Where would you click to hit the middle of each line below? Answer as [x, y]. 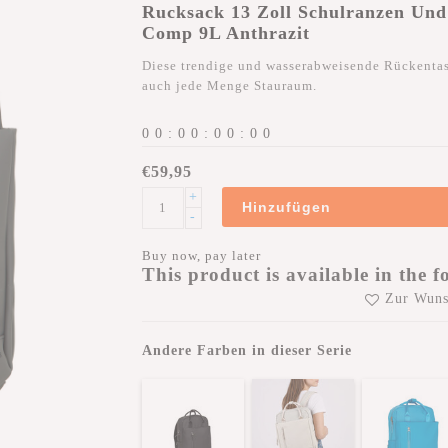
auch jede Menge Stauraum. [229, 85]
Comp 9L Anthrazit [225, 33]
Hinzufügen [286, 207]
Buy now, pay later [201, 255]
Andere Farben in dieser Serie [246, 351]
